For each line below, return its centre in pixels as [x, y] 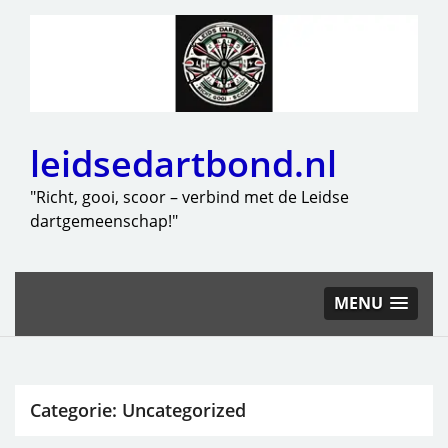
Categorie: [76, 410]
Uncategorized [184, 410]
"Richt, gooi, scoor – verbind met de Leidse [189, 197]
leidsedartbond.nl [183, 163]
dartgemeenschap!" [104, 221]
